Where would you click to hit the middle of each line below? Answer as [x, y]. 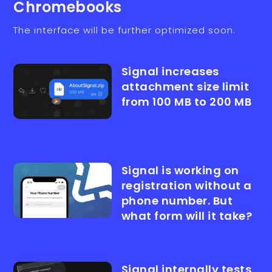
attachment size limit [185, 87]
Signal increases [170, 72]
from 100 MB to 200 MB [186, 102]
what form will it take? [187, 216]
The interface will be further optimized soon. [125, 30]
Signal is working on [180, 171]
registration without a [186, 186]
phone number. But [177, 201]
